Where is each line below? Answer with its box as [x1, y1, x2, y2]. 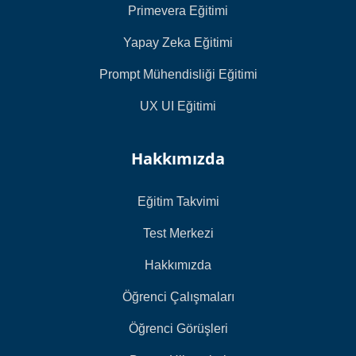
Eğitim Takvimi [137, 195, 219, 209]
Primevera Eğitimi [128, 4, 228, 18]
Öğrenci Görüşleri [128, 322, 228, 336]
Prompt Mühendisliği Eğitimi [99, 68, 257, 82]
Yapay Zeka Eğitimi [123, 36, 233, 50]
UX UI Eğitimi [140, 99, 216, 114]
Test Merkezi [142, 226, 214, 241]
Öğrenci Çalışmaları [122, 290, 234, 304]
